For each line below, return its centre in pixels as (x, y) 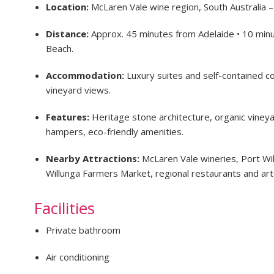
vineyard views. (78, 90)
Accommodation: (85, 75)
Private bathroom (83, 230)
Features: (69, 117)
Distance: (68, 33)
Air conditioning (78, 257)
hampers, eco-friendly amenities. (115, 131)
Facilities (64, 208)
